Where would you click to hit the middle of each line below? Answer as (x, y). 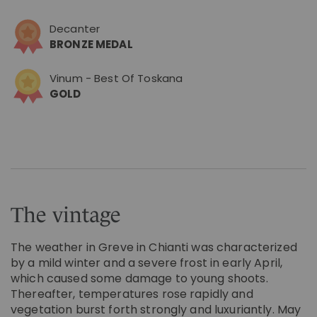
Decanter (75, 28)
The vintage (66, 214)
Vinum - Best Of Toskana (116, 79)
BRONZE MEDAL (91, 44)
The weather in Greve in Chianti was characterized (154, 247)
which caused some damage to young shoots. (139, 278)
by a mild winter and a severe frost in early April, (147, 263)
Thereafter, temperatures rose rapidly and (132, 294)
